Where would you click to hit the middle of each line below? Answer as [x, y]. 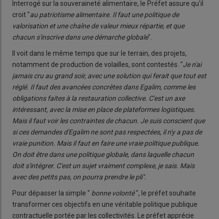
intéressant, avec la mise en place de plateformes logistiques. [104, 109]
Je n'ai [192, 64]
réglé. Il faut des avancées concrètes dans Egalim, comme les [104, 87]
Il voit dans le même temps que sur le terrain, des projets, [99, 53]
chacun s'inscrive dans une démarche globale [80, 37]
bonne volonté [112, 193]
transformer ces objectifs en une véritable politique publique [105, 204]
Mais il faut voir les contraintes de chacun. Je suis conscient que [109, 120]
